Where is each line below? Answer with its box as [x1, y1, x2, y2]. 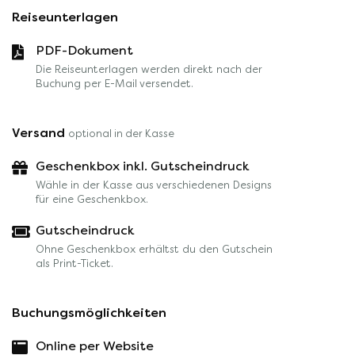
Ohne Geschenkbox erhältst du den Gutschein [36, 242, 273, 256]
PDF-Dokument [36, 42, 133, 59]
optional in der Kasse [68, 127, 174, 140]
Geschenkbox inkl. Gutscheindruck [36, 158, 250, 174]
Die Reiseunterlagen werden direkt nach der [36, 63, 262, 76]
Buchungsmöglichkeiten [12, 304, 166, 321]
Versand [12, 124, 68, 141]
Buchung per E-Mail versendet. [36, 77, 193, 90]
